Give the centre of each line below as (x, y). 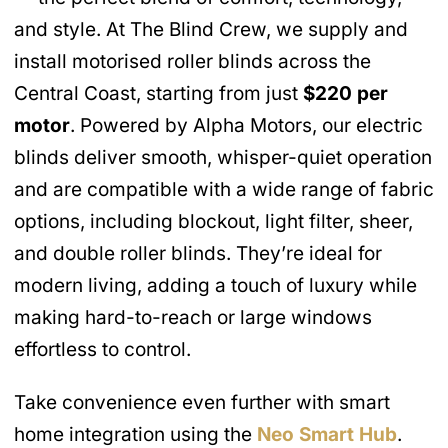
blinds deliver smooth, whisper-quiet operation (223, 158)
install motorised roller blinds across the (192, 62)
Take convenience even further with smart (202, 403)
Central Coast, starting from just (158, 94)
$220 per (345, 94)
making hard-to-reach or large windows (193, 318)
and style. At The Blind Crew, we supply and (211, 30)
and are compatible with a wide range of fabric (224, 190)
